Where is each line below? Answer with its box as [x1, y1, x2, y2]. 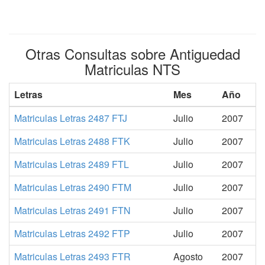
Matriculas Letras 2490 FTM [14, 180, 131, 194]
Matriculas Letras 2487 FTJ [14, 111, 127, 125]
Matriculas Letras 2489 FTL [14, 157, 129, 171]
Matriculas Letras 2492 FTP [14, 227, 130, 240]
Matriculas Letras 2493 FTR [14, 250, 131, 263]
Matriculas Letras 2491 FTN [14, 203, 131, 217]
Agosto [173, 250, 203, 263]
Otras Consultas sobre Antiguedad [25, 43, 240, 64]
